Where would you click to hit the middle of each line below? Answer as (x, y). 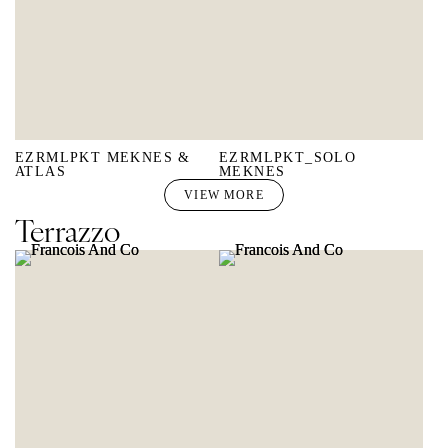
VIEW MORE (224, 194)
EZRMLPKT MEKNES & (103, 158)
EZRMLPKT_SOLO (288, 158)
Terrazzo (67, 230)
